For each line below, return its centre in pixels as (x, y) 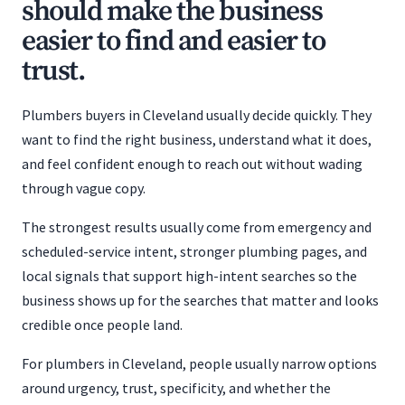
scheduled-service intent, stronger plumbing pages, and (194, 251)
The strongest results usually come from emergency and (197, 227)
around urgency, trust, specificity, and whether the (176, 388)
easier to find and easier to (174, 42)
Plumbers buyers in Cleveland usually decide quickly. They (197, 115)
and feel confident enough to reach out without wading (192, 164)
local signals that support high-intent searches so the (189, 276)
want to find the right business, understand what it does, (197, 139)
